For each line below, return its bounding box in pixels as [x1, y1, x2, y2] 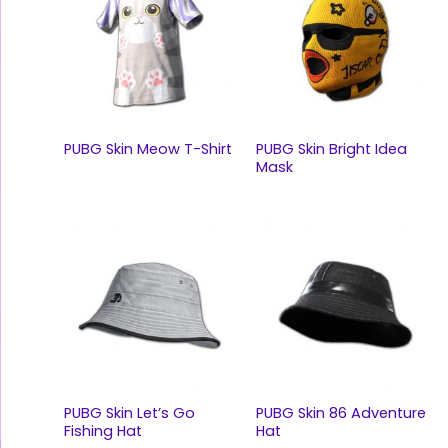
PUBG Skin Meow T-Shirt [63, 139, 232, 160]
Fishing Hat [63, 420, 142, 441]
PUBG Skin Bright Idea [255, 139, 407, 160]
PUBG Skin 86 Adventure [255, 402, 426, 423]
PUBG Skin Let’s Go [63, 402, 195, 423]
